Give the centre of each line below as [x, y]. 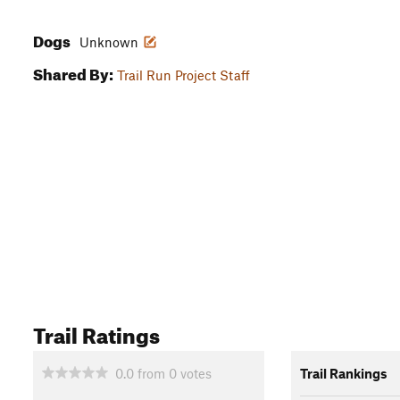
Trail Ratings [96, 333]
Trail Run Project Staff [183, 75]
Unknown [109, 42]
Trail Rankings [343, 373]
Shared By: [73, 72]
